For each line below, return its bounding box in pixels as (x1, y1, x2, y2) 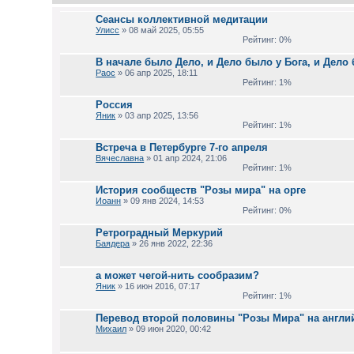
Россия (96, 99, 134, 111)
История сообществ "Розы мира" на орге (96, 184, 307, 196)
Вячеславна (96, 153, 145, 163)
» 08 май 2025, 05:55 (119, 25, 205, 35)
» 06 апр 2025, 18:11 (115, 68, 198, 77)
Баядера (96, 239, 130, 248)
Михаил (96, 324, 127, 333)
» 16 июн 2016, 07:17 (115, 281, 201, 291)
